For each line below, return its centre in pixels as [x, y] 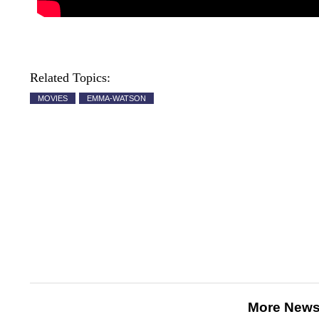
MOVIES [53, 98]
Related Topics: [70, 77]
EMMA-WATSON [116, 98]
